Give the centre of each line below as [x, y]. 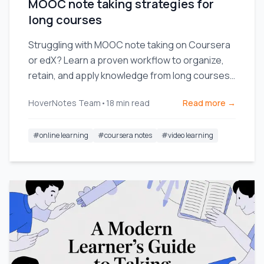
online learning [64, 135]
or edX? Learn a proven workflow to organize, [126, 60]
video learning [191, 135]
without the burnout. [72, 91]
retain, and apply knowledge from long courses [129, 75]
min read [133, 103]
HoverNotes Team [65, 103]
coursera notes [128, 135]
